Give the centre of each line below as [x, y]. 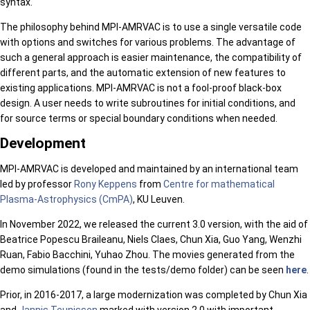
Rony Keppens [106, 184]
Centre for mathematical [219, 184]
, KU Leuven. [159, 199]
